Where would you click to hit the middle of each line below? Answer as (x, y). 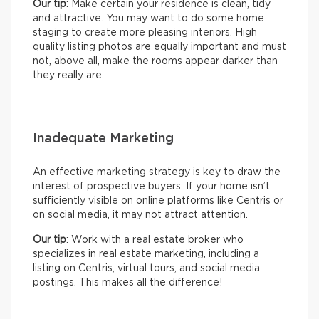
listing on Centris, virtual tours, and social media (146, 269)
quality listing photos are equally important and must (159, 47)
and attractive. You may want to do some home (148, 19)
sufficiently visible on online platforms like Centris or (158, 201)
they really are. (68, 76)
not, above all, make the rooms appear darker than (155, 62)
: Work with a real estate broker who (155, 240)
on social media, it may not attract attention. (140, 215)
